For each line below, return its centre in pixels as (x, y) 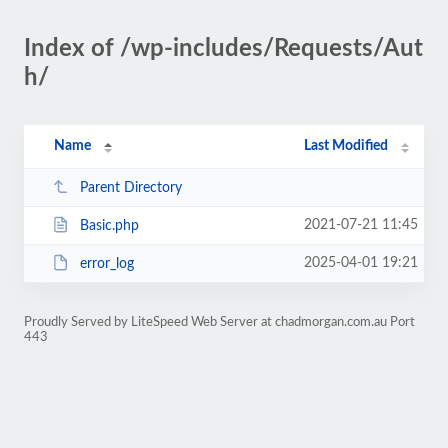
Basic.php (109, 225)
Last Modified (346, 146)
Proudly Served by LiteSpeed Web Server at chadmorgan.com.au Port (219, 322)
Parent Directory (130, 187)
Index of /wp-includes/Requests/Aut (223, 49)
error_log (106, 263)
